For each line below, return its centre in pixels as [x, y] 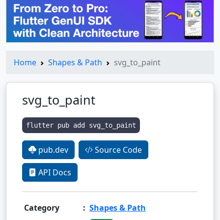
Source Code [117, 150]
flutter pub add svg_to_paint [81, 125]
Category [42, 207]
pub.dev [52, 150]
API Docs [54, 172]
